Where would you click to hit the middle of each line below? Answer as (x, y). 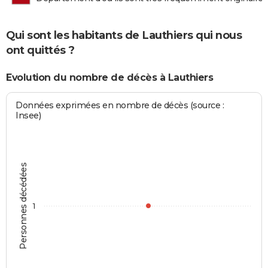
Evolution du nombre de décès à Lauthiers (109, 78)
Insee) (28, 115)
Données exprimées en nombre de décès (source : (120, 105)
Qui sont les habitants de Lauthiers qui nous (124, 35)
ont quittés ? (40, 50)
